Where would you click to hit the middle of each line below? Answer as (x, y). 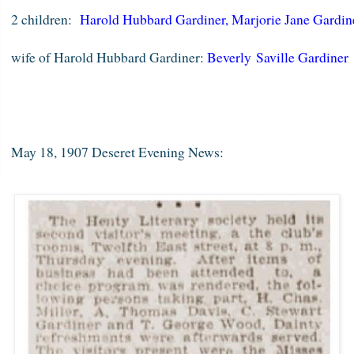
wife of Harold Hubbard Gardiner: (109, 56)
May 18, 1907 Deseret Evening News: (117, 151)
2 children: (45, 19)
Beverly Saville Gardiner (277, 56)
